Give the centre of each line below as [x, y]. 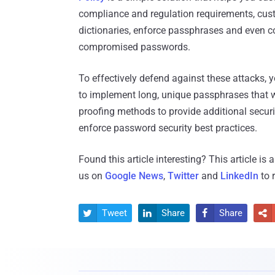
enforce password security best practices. [168, 128]
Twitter [183, 176]
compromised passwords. [134, 47]
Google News [134, 176]
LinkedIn [239, 176]
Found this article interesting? [144, 160]
